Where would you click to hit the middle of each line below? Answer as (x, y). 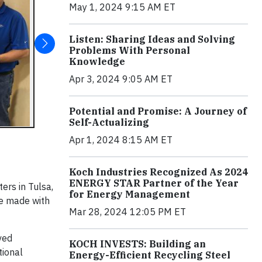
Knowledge (97, 61)
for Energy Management (130, 194)
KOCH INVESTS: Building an (137, 244)
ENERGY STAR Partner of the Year (154, 183)
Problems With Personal (130, 50)
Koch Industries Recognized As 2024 (158, 172)
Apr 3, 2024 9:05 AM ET (121, 79)
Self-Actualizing (109, 122)
